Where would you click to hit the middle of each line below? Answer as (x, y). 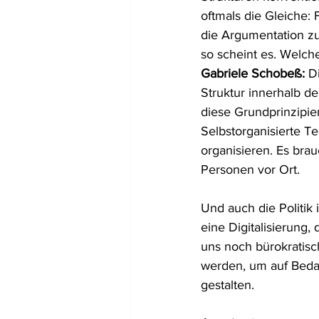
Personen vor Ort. (250, 169)
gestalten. (228, 285)
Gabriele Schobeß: (253, 73)
